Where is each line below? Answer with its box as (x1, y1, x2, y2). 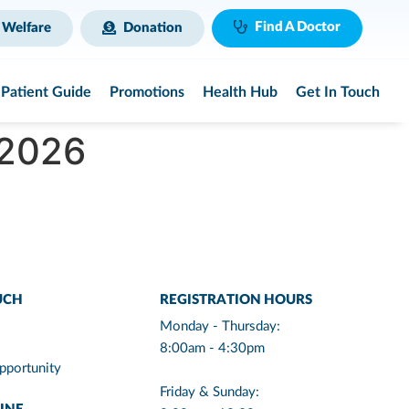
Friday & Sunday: (160, 385, 259, 400)
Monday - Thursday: (160, 320, 280, 334)
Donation (123, 21, 184, 35)
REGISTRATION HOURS (160, 293, 312, 308)
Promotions (110, 84, 185, 100)
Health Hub (203, 84, 278, 100)
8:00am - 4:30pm (160, 341, 265, 356)
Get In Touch (296, 84, 380, 100)
